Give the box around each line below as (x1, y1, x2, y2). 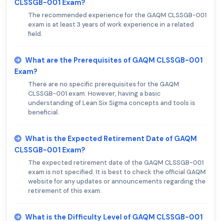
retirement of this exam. (28, 186, 102, 195)
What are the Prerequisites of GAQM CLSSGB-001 (25, 56, 203, 65)
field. (28, 30, 42, 38)
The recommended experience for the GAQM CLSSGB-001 (28, 11, 207, 20)
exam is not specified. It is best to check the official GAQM (28, 168, 206, 177)
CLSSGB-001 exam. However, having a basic (28, 89, 161, 98)
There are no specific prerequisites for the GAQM (28, 80, 179, 89)
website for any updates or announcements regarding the (28, 177, 206, 186)
